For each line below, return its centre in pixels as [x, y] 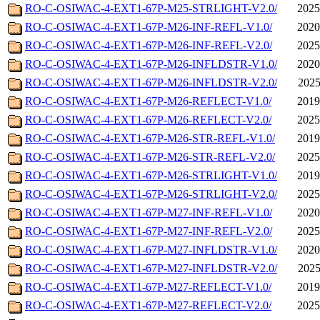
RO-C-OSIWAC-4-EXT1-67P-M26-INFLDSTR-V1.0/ [151, 64]
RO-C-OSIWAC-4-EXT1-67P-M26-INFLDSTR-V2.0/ [151, 83]
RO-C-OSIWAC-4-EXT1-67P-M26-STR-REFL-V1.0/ [150, 139]
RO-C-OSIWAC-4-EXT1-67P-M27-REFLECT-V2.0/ [148, 306]
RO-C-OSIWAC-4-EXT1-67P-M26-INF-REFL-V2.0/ [149, 46]
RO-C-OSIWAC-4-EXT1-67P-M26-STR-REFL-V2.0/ [150, 157]
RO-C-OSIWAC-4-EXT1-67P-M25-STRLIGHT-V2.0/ [151, 9]
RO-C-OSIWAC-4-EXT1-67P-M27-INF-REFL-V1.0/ [149, 213]
